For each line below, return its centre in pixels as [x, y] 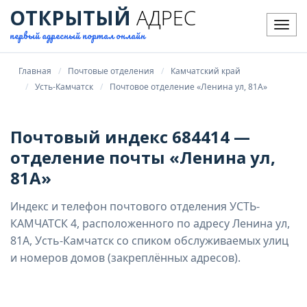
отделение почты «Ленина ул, [143, 157]
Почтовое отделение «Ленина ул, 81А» [188, 87]
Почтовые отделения [111, 71]
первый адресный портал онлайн [77, 35]
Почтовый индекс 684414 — [130, 137]
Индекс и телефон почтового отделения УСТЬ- [135, 206]
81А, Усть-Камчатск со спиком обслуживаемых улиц [149, 241]
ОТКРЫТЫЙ [70, 17]
